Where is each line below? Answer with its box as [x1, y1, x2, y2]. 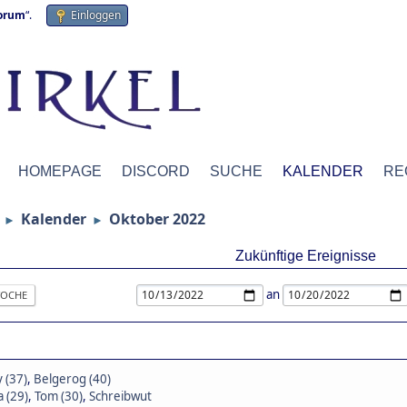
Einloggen [71, 7, 121, 23]
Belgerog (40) [34, 371, 111, 387]
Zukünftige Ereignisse [234, 248, 376, 263]
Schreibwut [89, 388, 152, 404]
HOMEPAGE [18, 164, 102, 179]
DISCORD [122, 164, 190, 179]
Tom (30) [35, 388, 83, 404]
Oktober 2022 [109, 209, 205, 229]
